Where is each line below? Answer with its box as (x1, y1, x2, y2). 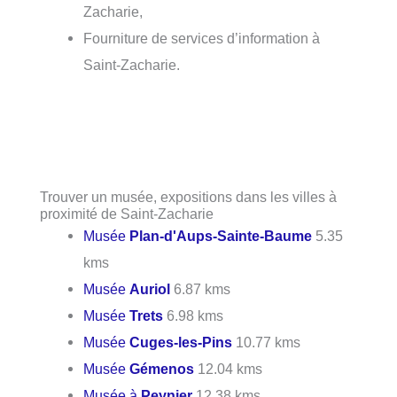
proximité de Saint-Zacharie (40, 205, 214, 222)
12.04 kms (194, 360, 263, 377)
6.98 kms (163, 307, 224, 323)
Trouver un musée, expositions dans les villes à (40, 188, 337, 205)
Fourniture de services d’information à (83, 29, 321, 46)
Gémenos (129, 360, 195, 377)
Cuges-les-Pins (129, 333, 233, 350)
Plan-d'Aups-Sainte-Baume (129, 227, 313, 244)
